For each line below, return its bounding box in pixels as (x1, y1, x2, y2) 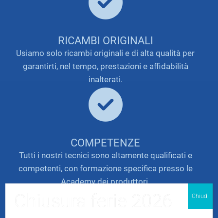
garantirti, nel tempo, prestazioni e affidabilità (22, 61, 188, 71)
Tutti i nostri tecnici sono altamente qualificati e (18, 150, 192, 160)
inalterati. (88, 74, 123, 84)
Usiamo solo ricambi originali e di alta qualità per (16, 48, 195, 58)
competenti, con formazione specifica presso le (18, 163, 193, 173)
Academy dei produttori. (61, 176, 150, 186)
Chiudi (191, 192, 209, 200)
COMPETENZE (71, 136, 140, 149)
